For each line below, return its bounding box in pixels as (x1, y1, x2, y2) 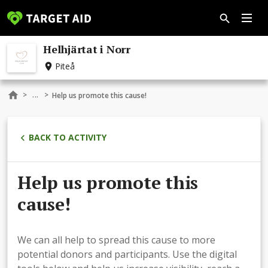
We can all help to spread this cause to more (17, 233, 215, 246)
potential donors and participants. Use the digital (17, 247, 237, 261)
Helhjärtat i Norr (43, 42, 130, 56)
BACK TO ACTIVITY (29, 132, 106, 143)
